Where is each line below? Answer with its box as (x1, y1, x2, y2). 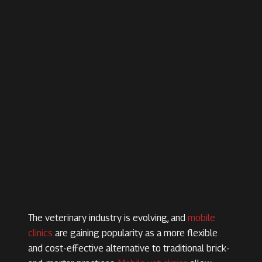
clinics (28, 227, 53, 239)
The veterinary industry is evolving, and (28, 212, 188, 224)
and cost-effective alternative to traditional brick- (28, 243, 230, 254)
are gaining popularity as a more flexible (53, 227, 218, 239)
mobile (188, 212, 215, 224)
